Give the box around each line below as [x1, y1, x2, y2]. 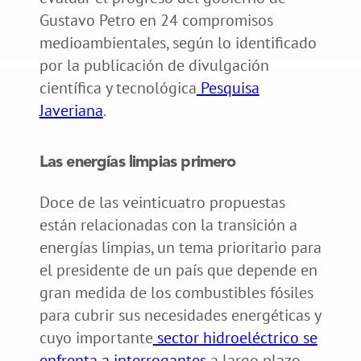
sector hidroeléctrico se [152, 326, 317, 348]
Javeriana [39, 99, 103, 121]
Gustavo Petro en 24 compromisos [39, 9, 273, 31]
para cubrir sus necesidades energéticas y [39, 304, 321, 326]
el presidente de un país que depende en [39, 259, 317, 280]
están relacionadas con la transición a [39, 214, 297, 235]
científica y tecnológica [39, 77, 197, 98]
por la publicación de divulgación [39, 54, 269, 76]
